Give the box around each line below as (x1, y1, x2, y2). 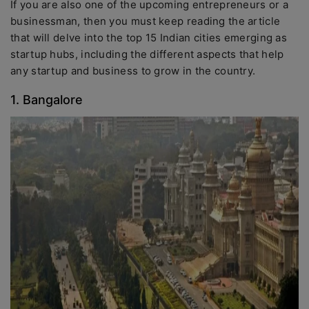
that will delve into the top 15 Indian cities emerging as (10, 31, 288, 44)
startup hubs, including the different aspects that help (10, 48, 284, 61)
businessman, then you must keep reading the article (10, 14, 281, 28)
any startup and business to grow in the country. (10, 64, 256, 77)
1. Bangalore (10, 92, 83, 107)
